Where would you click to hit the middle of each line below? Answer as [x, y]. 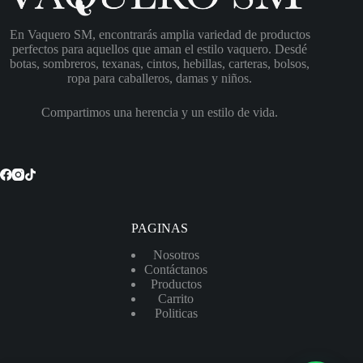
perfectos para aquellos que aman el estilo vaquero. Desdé [160, 49]
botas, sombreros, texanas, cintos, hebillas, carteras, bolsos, [160, 64]
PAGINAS [160, 228]
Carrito [176, 299]
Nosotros [176, 255]
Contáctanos [176, 269]
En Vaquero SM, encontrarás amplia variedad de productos [160, 35]
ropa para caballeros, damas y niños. [160, 79]
